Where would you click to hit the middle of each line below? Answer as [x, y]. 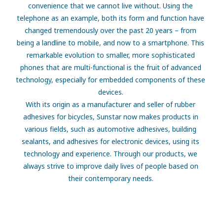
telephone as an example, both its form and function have [110, 18]
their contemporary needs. [110, 178]
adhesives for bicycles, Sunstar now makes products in [110, 116]
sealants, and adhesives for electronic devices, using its [110, 141]
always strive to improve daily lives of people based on [110, 166]
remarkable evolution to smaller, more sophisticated [110, 55]
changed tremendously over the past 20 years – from [110, 30]
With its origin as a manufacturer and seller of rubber [110, 104]
